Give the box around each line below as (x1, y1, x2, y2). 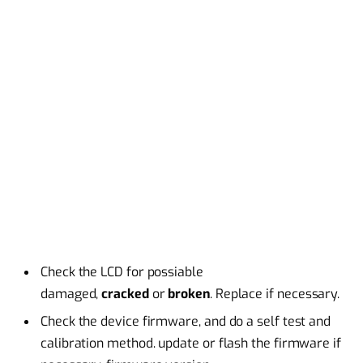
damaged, (41, 285, 102, 303)
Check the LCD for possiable (41, 263, 203, 281)
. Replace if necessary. (209, 285, 340, 303)
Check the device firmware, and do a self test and (41, 313, 331, 331)
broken (168, 285, 210, 303)
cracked (101, 285, 152, 303)
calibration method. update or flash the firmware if (41, 335, 341, 352)
